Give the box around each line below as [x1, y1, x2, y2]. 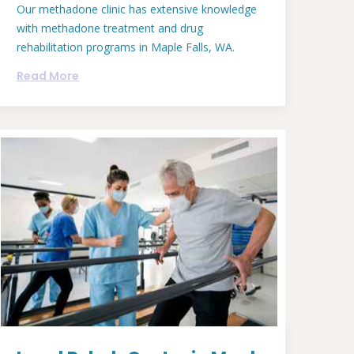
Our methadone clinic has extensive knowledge [17, 2, 257, 17]
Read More [17, 68, 79, 85]
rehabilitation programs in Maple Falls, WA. [17, 40, 235, 55]
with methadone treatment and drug [17, 21, 203, 36]
